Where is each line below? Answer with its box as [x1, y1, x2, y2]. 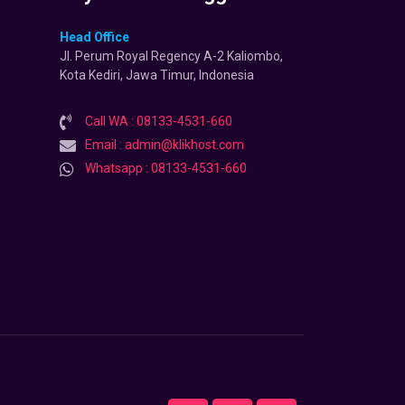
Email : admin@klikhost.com [84, 137, 244, 153]
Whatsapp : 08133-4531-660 [84, 161, 247, 176]
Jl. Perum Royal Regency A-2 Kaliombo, [60, 49, 283, 64]
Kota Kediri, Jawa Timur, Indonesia [60, 68, 254, 83]
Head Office [60, 30, 129, 45]
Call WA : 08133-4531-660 [84, 114, 232, 129]
